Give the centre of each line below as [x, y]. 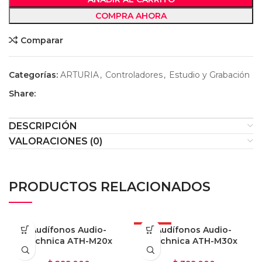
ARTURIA [80, 75]
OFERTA [153, 229]
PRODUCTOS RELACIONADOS [110, 187]
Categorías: [33, 75]
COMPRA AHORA [131, 16]
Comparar [42, 40]
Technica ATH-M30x [194, 241]
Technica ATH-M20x [68, 241]
